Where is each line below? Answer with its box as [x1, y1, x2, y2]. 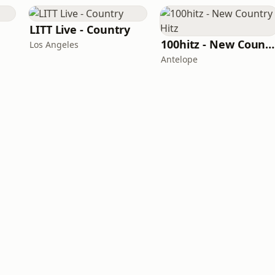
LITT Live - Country [29, 22, 131, 37]
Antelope [161, 53, 198, 65]
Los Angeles [29, 39, 79, 50]
